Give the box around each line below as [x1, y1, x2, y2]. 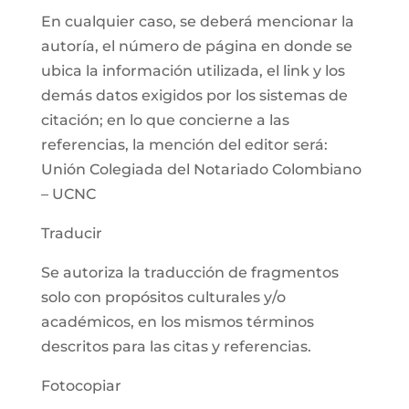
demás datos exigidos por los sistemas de [40, 87, 348, 104]
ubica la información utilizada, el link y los [40, 62, 345, 79]
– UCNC [40, 185, 96, 203]
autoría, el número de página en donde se [40, 37, 352, 55]
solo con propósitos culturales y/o [40, 288, 286, 306]
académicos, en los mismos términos [40, 313, 314, 330]
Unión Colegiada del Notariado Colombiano [40, 161, 362, 178]
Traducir [40, 225, 102, 242]
